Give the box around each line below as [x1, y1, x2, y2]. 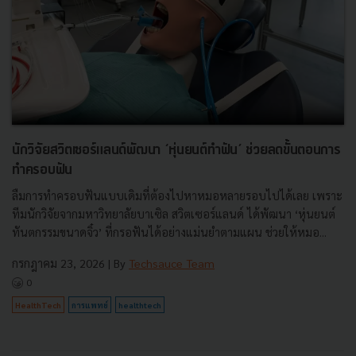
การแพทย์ [72, 299, 108, 310]
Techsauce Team [129, 255, 215, 270]
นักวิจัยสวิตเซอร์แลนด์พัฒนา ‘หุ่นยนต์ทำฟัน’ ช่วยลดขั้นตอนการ [12, 142, 341, 158]
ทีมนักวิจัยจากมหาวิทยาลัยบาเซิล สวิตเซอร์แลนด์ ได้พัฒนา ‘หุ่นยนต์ [12, 206, 335, 221]
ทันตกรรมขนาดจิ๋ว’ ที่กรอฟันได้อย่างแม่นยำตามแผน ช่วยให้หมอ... [12, 224, 327, 239]
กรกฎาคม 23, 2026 [12, 255, 105, 270]
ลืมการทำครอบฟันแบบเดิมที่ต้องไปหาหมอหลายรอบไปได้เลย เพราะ [12, 188, 342, 203]
